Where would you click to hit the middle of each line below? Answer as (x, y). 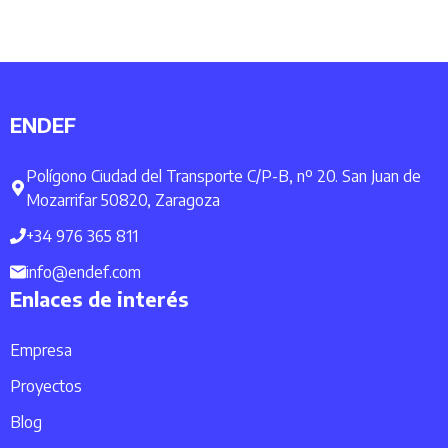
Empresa (41, 350)
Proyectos (46, 386)
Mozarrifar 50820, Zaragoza (123, 200)
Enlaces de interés (99, 299)
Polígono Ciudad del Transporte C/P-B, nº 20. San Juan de (223, 176)
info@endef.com (83, 272)
